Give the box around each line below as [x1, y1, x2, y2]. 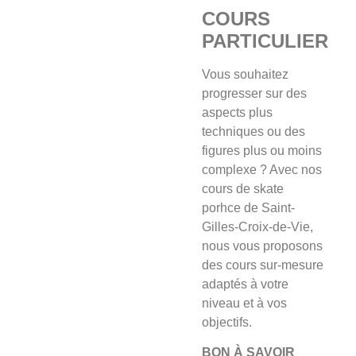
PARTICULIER [202, 30, 328, 52]
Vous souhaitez [202, 68, 288, 82]
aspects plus [202, 106, 273, 120]
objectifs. [202, 315, 252, 330]
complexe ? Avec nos [202, 163, 322, 177]
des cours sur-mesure [202, 258, 323, 273]
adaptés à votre [202, 277, 288, 292]
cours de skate [202, 182, 284, 196]
